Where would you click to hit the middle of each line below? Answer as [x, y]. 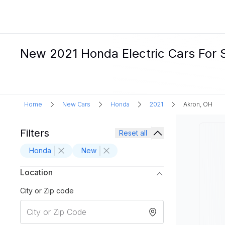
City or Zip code [47, 191]
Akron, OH [198, 104]
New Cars [76, 104]
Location [36, 172]
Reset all [133, 133]
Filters [35, 133]
